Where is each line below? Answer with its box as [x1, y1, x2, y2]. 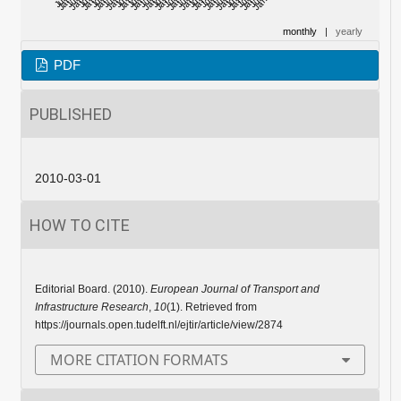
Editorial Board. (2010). [34, 283, 150, 296]
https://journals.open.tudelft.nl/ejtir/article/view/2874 [34, 319, 283, 332]
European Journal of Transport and [149, 283, 320, 296]
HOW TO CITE [29, 216, 130, 235]
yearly [336, 26, 363, 38]
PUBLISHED [29, 105, 112, 124]
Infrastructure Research [34, 301, 149, 314]
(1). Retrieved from [166, 301, 257, 314]
